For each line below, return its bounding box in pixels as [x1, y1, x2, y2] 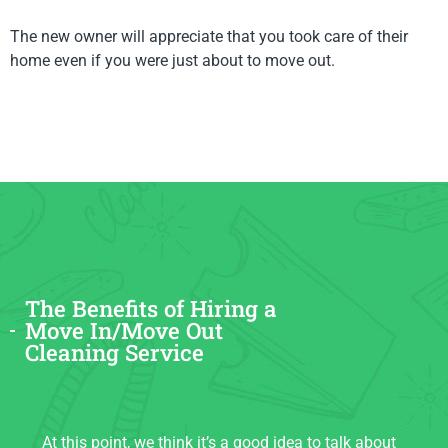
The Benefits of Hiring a [25, 294, 278, 323]
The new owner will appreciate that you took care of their [10, 27, 408, 46]
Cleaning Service [25, 338, 205, 367]
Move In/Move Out [25, 316, 224, 345]
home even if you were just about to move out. [10, 51, 335, 70]
